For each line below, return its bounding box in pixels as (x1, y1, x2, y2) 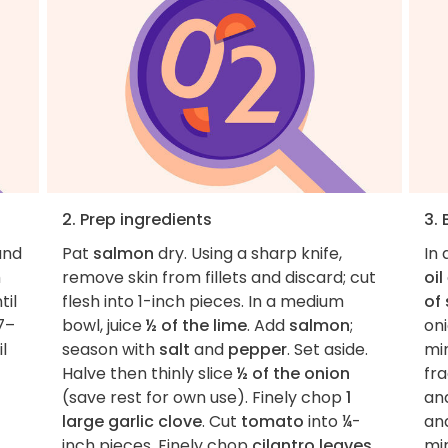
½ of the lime (145, 313, 247, 337)
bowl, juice (61, 313, 146, 337)
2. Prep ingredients (61, 207, 212, 231)
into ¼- (303, 409, 361, 433)
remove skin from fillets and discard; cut (61, 265, 376, 289)
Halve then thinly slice (61, 361, 237, 385)
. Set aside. (286, 337, 368, 361)
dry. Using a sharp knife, (153, 241, 342, 265)
